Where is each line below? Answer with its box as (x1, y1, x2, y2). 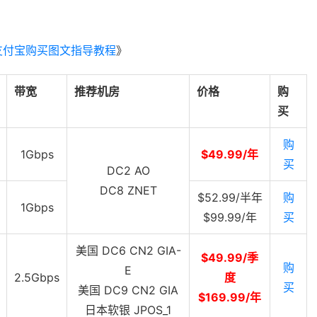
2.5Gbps (14, 270, 59, 285)
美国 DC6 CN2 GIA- (75, 243, 181, 258)
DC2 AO (106, 163, 150, 178)
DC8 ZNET (99, 183, 157, 198)
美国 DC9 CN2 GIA (78, 283, 178, 298)
